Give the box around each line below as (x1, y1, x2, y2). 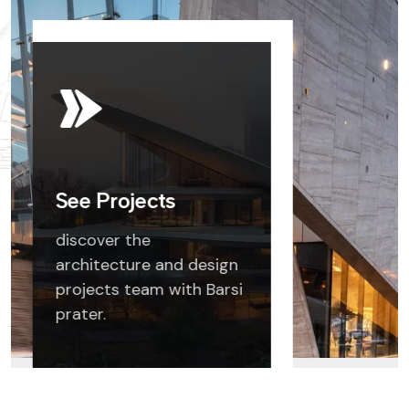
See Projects (55, 186, 176, 214)
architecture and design (55, 253, 238, 276)
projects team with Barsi (55, 278, 243, 300)
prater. (55, 302, 106, 325)
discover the (55, 228, 151, 251)
